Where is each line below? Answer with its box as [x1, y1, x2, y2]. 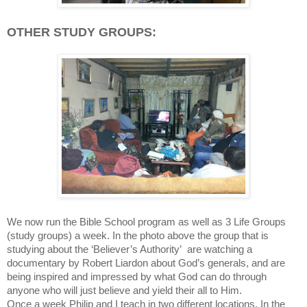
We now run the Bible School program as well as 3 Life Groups [7, 216, 286, 228]
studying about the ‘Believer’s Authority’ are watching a [7, 243, 252, 255]
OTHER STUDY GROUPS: [7, 25, 156, 39]
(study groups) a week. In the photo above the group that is [7, 230, 269, 241]
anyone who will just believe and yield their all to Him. [7, 284, 242, 296]
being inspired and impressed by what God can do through [7, 271, 267, 282]
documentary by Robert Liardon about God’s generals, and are [7, 257, 285, 269]
